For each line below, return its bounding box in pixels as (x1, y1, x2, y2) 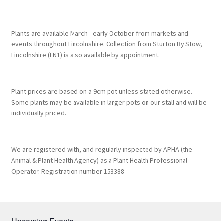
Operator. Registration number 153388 (11, 166, 124, 176)
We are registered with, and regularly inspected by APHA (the (11, 145, 192, 154)
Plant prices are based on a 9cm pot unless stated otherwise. (11, 87, 192, 96)
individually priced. (11, 109, 66, 118)
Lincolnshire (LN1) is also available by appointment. (11, 50, 160, 60)
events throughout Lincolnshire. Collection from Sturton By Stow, (11, 39, 202, 49)
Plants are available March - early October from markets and (11, 29, 188, 38)
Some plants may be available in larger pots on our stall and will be (11, 98, 207, 107)
